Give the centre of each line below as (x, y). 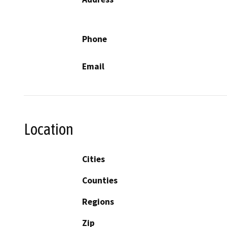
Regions (98, 201)
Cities (93, 159)
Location (49, 129)
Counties (100, 180)
